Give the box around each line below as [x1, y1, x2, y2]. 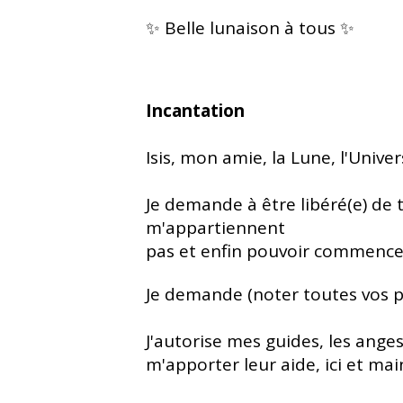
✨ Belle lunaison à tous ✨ [146, 15, 354, 40]
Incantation [146, 98, 245, 122]
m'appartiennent [146, 215, 285, 239]
